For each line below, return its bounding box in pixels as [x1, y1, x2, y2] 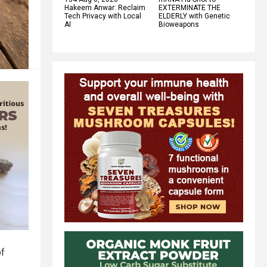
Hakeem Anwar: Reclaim [64, 3, 145, 12]
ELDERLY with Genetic [159, 11, 230, 20]
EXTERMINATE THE [159, 3, 221, 12]
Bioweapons [159, 20, 199, 29]
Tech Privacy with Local [64, 11, 141, 20]
